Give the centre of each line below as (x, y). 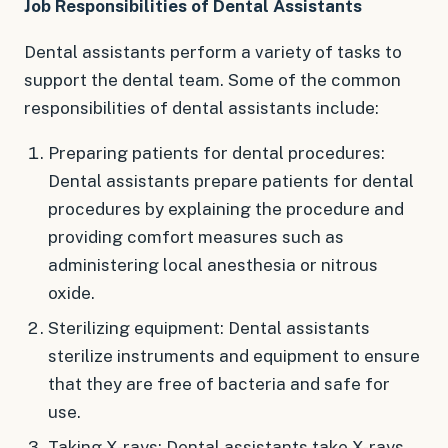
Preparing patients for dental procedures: (216, 153)
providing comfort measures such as (195, 237)
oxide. (71, 293)
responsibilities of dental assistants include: (201, 108)
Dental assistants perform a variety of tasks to (213, 52)
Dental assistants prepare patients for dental (230, 181)
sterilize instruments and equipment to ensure (233, 356)
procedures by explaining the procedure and (225, 209)
